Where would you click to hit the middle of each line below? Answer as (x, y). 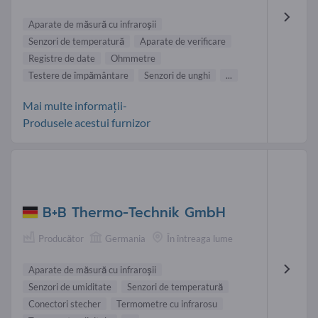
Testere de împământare (78, 76)
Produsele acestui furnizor (87, 123)
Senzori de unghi (177, 76)
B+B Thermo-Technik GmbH (134, 212)
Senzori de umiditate (70, 286)
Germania (125, 238)
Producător (61, 238)
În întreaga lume (200, 238)
